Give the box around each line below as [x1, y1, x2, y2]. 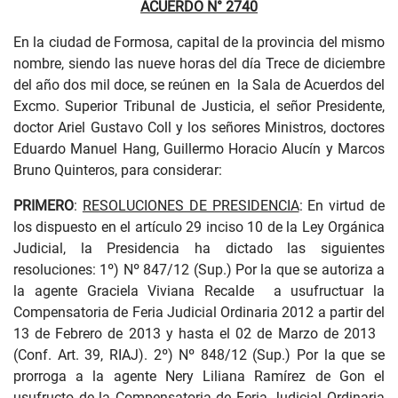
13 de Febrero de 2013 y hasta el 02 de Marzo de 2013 [13, 325, 385, 342]
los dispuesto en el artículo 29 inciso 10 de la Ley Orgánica [13, 219, 385, 235]
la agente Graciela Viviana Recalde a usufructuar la [13, 283, 385, 299]
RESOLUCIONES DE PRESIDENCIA [82, 197, 299, 214]
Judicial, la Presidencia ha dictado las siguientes [13, 240, 385, 257]
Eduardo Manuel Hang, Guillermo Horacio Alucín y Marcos [13, 140, 385, 157]
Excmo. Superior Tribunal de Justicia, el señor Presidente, [13, 98, 385, 115]
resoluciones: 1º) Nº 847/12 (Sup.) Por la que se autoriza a [13, 261, 385, 278]
